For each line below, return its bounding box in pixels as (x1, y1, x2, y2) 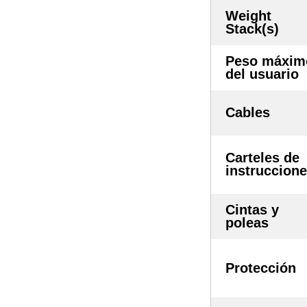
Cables (225, 104, 270, 120)
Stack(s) (225, 21, 279, 36)
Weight (225, 8, 271, 23)
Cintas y (225, 201, 279, 217)
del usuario (225, 66, 299, 82)
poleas (225, 214, 269, 230)
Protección (225, 260, 296, 275)
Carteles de (225, 149, 299, 165)
